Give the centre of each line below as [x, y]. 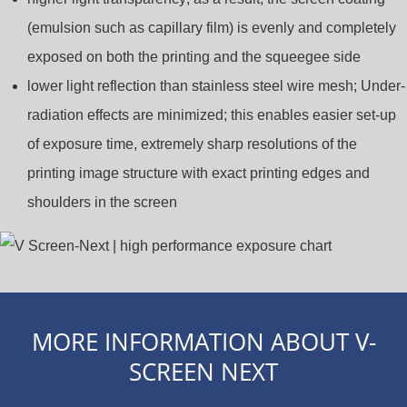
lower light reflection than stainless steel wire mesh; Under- [216, 86]
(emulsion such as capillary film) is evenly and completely [211, 28]
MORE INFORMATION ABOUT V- [203, 342]
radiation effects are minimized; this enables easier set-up [211, 115]
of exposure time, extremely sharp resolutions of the [192, 144]
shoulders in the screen [102, 203]
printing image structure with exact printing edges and [198, 174]
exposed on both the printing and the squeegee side [194, 57]
